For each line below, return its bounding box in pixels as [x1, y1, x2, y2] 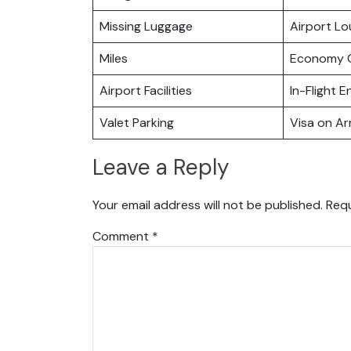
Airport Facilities [100, 81, 192, 99]
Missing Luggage [100, 17, 193, 34]
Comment [92, 227, 152, 244]
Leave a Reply [92, 153, 230, 183]
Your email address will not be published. [92, 196, 323, 213]
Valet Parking [100, 114, 174, 131]
